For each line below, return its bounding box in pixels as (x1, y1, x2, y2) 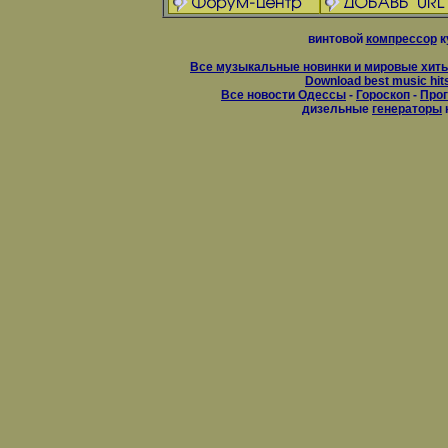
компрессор (365, 32, 437, 46)
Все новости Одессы (221, 88, 346, 102)
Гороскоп (356, 88, 410, 102)
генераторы (372, 102, 442, 116)
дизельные (302, 102, 372, 116)
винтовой (307, 32, 366, 46)
